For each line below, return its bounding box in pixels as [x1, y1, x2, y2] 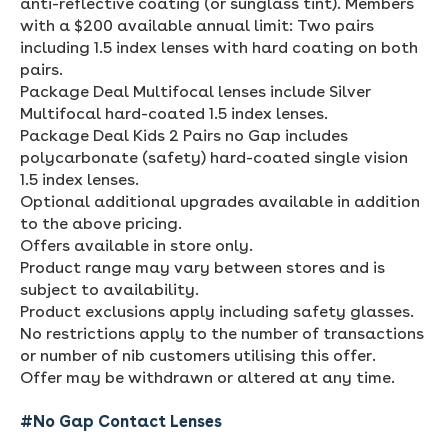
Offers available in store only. [20, 235, 253, 255]
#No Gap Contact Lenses [20, 411, 222, 431]
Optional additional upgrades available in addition [20, 191, 420, 211]
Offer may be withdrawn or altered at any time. [20, 367, 395, 387]
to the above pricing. [20, 213, 182, 233]
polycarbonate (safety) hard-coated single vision [20, 147, 408, 167]
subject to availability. [20, 279, 199, 299]
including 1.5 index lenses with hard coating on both [20, 37, 418, 57]
